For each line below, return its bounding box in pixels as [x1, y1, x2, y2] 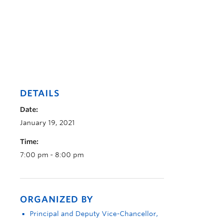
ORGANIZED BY [20, 194, 93, 204]
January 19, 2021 [20, 119, 75, 127]
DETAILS [20, 88, 60, 98]
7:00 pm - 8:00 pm [20, 151, 84, 159]
